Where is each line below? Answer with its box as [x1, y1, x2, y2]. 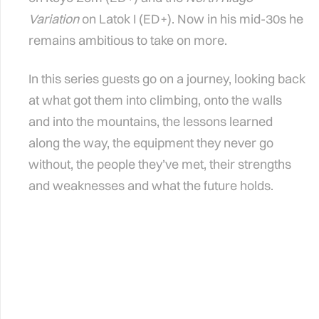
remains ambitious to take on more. [28, 32, 227, 49]
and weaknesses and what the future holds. [28, 177, 273, 194]
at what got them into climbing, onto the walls [28, 92, 282, 109]
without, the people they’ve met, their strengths [28, 156, 291, 173]
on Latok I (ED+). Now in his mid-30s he [79, 11, 303, 28]
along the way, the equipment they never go [28, 135, 273, 152]
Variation [28, 11, 79, 28]
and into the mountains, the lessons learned [28, 113, 273, 130]
